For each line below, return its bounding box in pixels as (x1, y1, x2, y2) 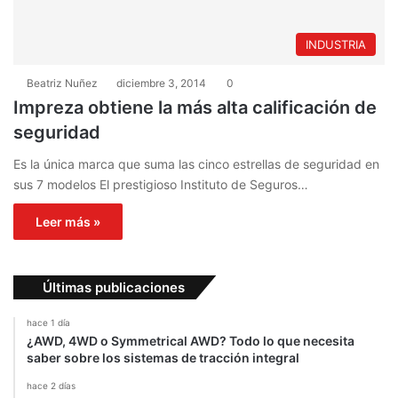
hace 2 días (27, 379, 76, 391)
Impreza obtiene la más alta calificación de (13, 96, 377, 118)
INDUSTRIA (306, 36, 366, 52)
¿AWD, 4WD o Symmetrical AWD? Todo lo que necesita (27, 332, 354, 348)
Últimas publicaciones (43, 278, 185, 296)
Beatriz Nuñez (27, 76, 98, 90)
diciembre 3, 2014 (116, 76, 206, 90)
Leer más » (36, 213, 100, 229)
